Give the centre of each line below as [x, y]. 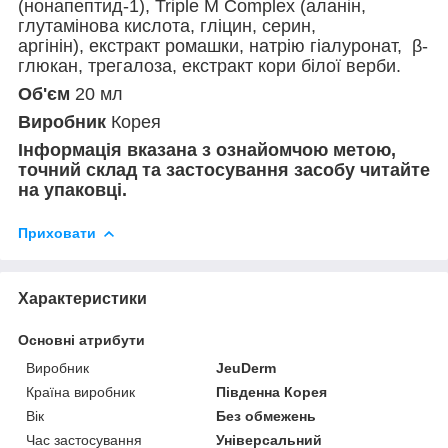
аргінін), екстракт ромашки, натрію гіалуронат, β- [223, 45]
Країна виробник [80, 391]
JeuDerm [246, 367]
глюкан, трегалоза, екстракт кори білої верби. [209, 65]
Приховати [57, 232]
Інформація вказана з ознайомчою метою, [207, 149]
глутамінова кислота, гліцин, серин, [167, 25]
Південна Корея [272, 391]
